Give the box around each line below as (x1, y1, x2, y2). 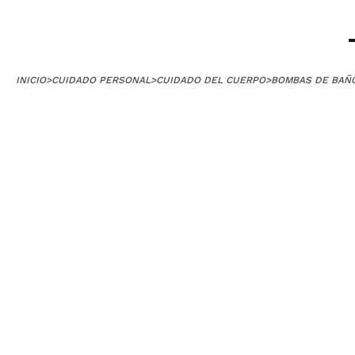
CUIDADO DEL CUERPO (156, 74, 265, 86)
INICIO (16, 74, 46, 86)
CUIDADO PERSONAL (52, 74, 151, 86)
